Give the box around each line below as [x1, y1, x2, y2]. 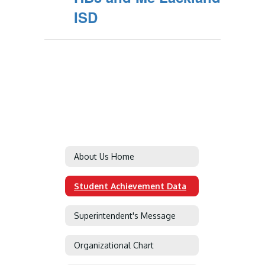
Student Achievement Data [74, 180, 186, 191]
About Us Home [74, 151, 134, 161]
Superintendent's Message [74, 210, 176, 221]
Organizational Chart [74, 240, 154, 250]
